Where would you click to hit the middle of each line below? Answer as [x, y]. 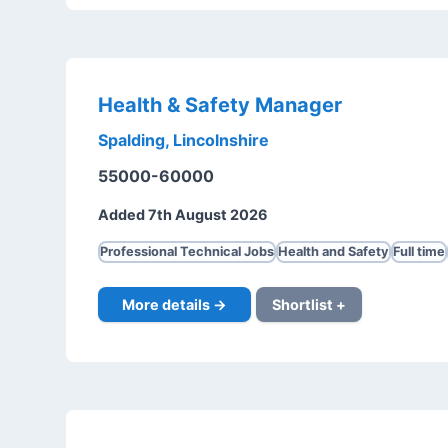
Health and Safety [333, 252]
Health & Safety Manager [219, 105]
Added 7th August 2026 [182, 215]
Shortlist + [308, 304]
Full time [418, 252]
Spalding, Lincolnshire [183, 140]
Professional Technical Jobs [186, 252]
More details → [174, 304]
